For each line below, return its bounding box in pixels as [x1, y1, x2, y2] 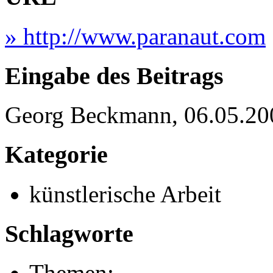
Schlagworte [5, 219, 133, 247]
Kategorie [5, 141, 108, 169]
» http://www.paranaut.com [5, 23, 266, 49]
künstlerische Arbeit [29, 180, 221, 207]
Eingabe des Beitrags [5, 62, 224, 90]
